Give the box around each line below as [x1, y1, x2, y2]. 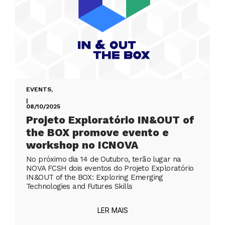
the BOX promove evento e [26, 126, 169, 139]
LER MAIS [97, 206, 128, 215]
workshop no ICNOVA [26, 139, 138, 152]
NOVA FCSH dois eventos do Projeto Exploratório [26, 164, 194, 173]
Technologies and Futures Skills [26, 182, 133, 191]
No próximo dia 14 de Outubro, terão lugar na [26, 155, 181, 164]
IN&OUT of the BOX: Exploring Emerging [26, 173, 163, 182]
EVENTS [26, 86, 51, 93]
